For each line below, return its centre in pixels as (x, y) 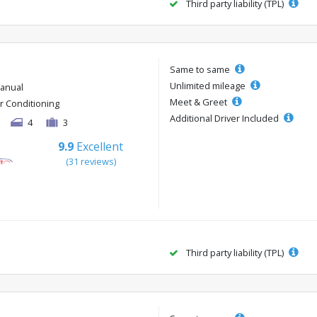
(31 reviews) (91, 162)
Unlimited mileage (209, 86)
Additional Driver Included (225, 119)
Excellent (100, 147)
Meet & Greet (200, 102)
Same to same (201, 70)
